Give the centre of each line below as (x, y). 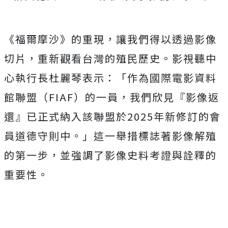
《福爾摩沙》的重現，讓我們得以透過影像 (110, 39)
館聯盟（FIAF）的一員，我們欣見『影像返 (112, 97)
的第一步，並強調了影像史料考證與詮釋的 (110, 155)
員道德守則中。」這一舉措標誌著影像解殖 (110, 136)
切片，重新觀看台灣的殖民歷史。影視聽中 (110, 58)
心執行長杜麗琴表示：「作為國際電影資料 (110, 78)
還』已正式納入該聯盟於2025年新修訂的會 (112, 116)
